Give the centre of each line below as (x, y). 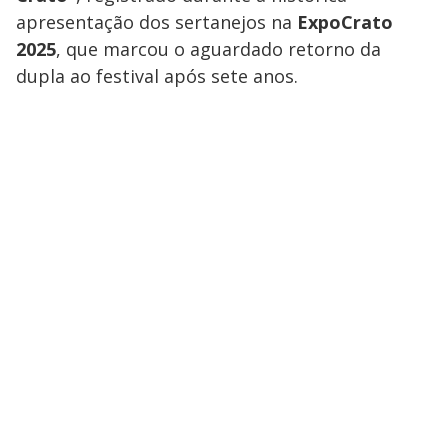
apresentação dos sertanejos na (156, 21)
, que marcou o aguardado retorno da (218, 48)
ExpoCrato (345, 21)
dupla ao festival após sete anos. (157, 75)
